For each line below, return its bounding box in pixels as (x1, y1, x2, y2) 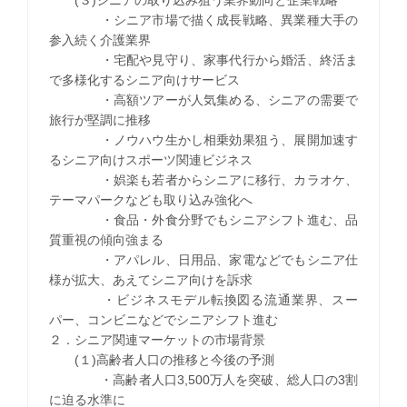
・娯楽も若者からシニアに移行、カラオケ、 (48, 172, 359, 187)
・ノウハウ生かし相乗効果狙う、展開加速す (48, 132, 359, 147)
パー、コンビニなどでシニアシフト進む (48, 312, 278, 327)
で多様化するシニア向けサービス (48, 72, 240, 87)
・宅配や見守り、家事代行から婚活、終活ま (48, 52, 359, 67)
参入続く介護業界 (48, 32, 151, 47)
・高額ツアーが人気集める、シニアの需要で (48, 92, 359, 107)
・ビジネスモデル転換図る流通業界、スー (48, 292, 359, 307)
